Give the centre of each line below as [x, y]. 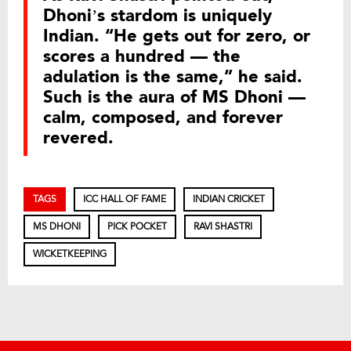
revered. [78, 138]
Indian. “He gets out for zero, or [177, 36]
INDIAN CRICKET [229, 199]
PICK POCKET [137, 226]
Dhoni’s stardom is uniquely [157, 16]
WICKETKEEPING [70, 254]
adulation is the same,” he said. [173, 77]
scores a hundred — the [142, 56]
